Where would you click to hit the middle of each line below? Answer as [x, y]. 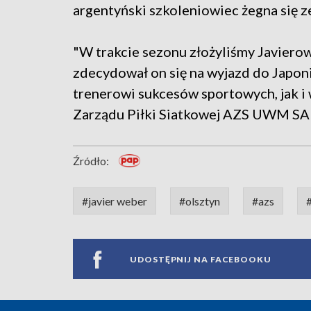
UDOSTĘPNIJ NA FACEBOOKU [201, 259]
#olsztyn [200, 201]
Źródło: [91, 161]
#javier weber [115, 201]
